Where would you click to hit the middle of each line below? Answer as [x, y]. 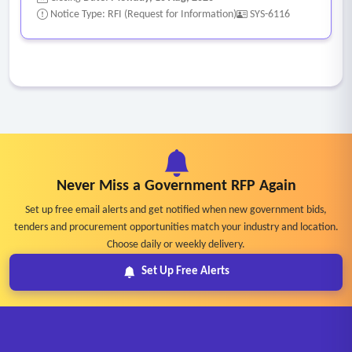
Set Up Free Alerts [185, 272]
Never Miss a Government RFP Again [176, 187]
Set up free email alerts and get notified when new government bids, [176, 210]
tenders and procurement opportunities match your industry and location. [176, 227]
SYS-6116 [270, 14]
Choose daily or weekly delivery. [176, 244]
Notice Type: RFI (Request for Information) [142, 14]
